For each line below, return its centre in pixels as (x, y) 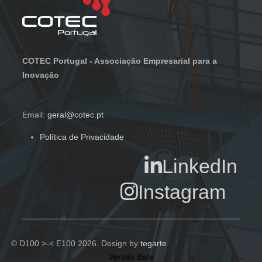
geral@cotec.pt (75, 114)
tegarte (153, 243)
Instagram (182, 192)
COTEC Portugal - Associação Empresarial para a (119, 61)
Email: (35, 114)
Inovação (40, 75)
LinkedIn (199, 166)
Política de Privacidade (82, 137)
